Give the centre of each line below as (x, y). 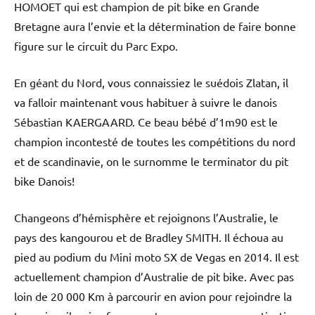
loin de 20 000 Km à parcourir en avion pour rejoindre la (153, 296)
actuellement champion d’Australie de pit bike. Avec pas (154, 276)
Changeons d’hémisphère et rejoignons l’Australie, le (146, 217)
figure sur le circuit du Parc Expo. (96, 45)
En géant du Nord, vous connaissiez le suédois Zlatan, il (151, 82)
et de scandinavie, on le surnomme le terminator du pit (151, 161)
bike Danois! (44, 180)
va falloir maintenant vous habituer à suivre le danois (146, 102)
